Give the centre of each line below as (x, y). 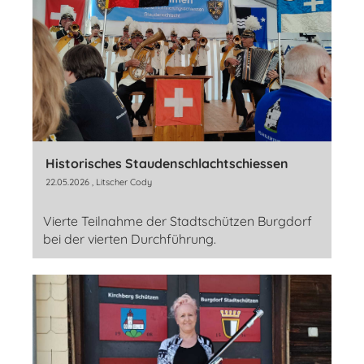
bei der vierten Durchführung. (130, 238)
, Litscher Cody (121, 182)
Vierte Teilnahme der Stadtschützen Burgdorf (178, 221)
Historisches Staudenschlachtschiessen (167, 163)
